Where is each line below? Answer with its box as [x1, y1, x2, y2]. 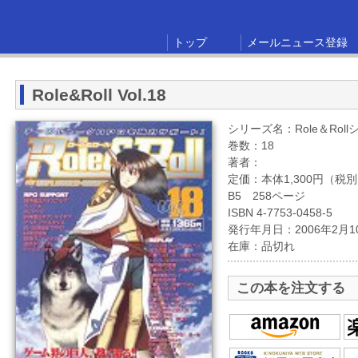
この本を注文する [237, 280, 345, 296]
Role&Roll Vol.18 [32, 86, 166, 104]
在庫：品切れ [228, 240, 295, 253]
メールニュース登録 [247, 36, 348, 49]
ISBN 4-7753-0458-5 [228, 206, 332, 219]
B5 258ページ [228, 189, 305, 202]
